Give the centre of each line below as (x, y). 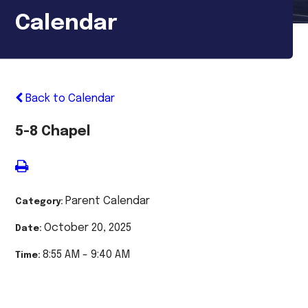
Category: (41, 201)
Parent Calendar (108, 201)
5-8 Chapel (53, 131)
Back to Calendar (69, 98)
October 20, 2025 (88, 228)
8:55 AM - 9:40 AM (87, 254)
